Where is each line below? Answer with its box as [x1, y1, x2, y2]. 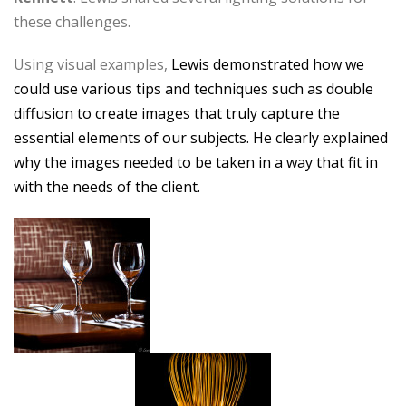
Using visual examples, [14, 54, 168, 74]
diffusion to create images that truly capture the [14, 103, 340, 123]
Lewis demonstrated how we [168, 54, 364, 74]
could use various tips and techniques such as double [14, 79, 373, 99]
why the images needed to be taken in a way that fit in [14, 152, 378, 172]
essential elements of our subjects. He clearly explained [14, 128, 388, 148]
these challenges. [14, 12, 130, 32]
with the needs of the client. [14, 177, 200, 197]
